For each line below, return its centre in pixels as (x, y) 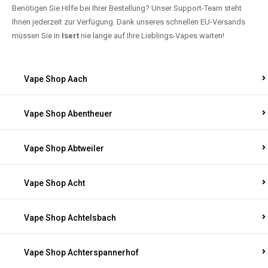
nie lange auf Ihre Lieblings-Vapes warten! (152, 36)
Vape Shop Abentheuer (68, 114)
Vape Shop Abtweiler (64, 148)
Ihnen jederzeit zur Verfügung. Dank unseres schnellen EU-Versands (129, 22)
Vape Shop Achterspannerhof (81, 252)
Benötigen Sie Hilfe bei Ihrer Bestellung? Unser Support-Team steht (127, 8)
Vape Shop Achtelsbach (70, 218)
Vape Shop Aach (56, 79)
